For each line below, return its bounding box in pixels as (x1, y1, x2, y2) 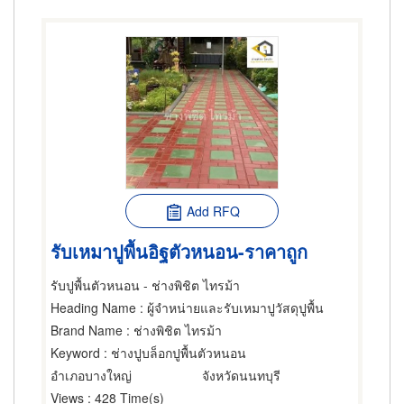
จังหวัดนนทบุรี (202, 366, 280, 384)
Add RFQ (186, 202, 240, 220)
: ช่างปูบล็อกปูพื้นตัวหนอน (100, 344, 246, 362)
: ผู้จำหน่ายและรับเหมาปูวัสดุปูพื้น (136, 298, 324, 317)
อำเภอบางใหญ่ (50, 366, 132, 384)
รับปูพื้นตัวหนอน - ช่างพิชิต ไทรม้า (50, 276, 240, 294)
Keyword (50, 344, 100, 362)
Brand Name (50, 321, 123, 339)
